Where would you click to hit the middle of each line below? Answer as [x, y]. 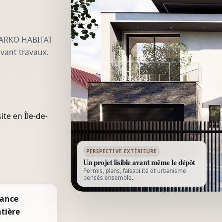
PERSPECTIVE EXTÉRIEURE [122, 151]
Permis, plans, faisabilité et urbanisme [135, 170]
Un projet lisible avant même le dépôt [139, 162]
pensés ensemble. [108, 177]
